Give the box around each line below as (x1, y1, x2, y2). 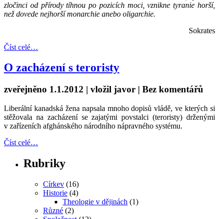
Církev (43, 179, 64, 188)
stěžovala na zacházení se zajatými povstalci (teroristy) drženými (4, 113, 215, 122)
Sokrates (189, 26, 215, 35)
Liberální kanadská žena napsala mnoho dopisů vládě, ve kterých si (4, 104, 215, 113)
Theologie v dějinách (63, 197, 128, 206)
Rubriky (23, 156, 66, 170)
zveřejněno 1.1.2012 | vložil (4, 84, 114, 95)
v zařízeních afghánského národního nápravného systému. (4, 122, 182, 131)
